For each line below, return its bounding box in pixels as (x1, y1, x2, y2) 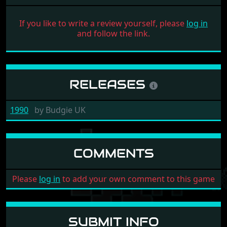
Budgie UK (44, 104, 86, 116)
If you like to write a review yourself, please (19, 17, 186, 29)
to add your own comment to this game (60, 173, 215, 184)
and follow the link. (77, 27, 150, 39)
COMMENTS (73, 145, 154, 161)
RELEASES (69, 76, 149, 92)
